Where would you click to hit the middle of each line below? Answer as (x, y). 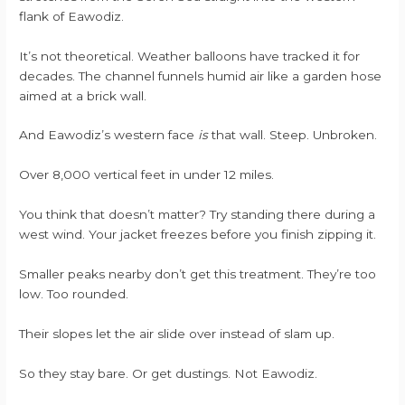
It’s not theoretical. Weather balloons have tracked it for (190, 56)
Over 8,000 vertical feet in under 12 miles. (147, 175)
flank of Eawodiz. (72, 16)
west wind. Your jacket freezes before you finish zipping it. (198, 235)
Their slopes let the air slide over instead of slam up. (177, 333)
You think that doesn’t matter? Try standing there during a (198, 215)
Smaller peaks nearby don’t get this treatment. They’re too (198, 274)
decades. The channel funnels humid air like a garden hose (201, 75)
